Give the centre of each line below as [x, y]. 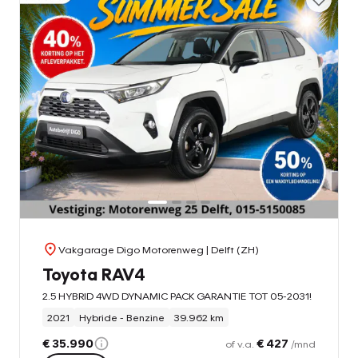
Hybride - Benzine [122, 318]
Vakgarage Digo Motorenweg [131, 250]
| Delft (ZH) [231, 250]
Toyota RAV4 [94, 274]
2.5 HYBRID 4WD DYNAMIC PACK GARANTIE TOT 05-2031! [177, 296]
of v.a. [241, 344]
